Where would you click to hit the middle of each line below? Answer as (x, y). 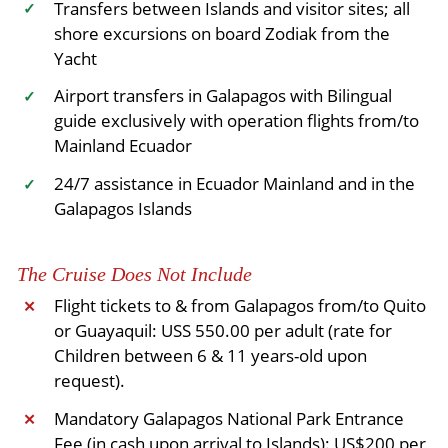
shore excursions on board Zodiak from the (221, 33)
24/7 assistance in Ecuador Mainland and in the (234, 183)
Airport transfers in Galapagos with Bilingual (222, 96)
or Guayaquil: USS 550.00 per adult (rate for (222, 330)
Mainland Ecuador (122, 146)
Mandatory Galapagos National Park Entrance (228, 418)
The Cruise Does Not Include (134, 274)
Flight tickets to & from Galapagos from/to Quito (239, 305)
